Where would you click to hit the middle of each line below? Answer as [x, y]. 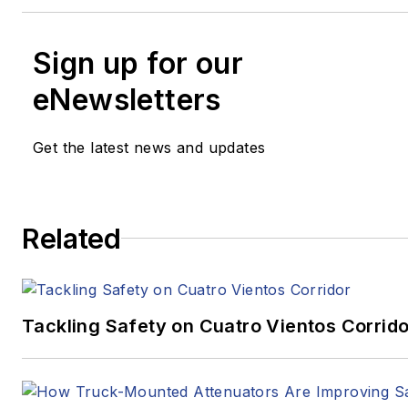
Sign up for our [138, 63]
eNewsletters [127, 99]
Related [71, 238]
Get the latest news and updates [149, 147]
